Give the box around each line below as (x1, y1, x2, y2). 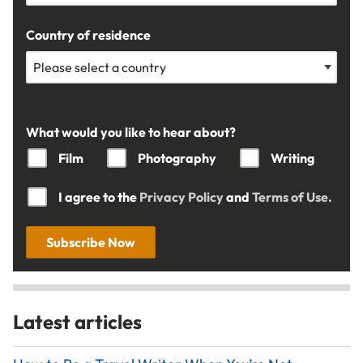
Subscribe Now (46, 233, 135, 250)
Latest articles (13, 309, 142, 334)
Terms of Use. (252, 188, 332, 205)
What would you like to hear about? (26, 123, 236, 140)
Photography (138, 149, 216, 166)
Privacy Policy (139, 188, 224, 205)
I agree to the (58, 188, 139, 205)
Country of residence (26, 26, 151, 43)
